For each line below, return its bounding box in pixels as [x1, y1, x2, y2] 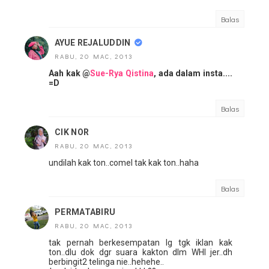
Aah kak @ [49, 68, 91, 79]
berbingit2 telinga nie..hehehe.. [49, 257, 164, 267]
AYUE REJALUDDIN [55, 38, 131, 48]
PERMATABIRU [55, 207, 116, 217]
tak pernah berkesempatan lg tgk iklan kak [49, 238, 232, 248]
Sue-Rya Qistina [90, 68, 154, 79]
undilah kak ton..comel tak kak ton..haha [49, 158, 199, 168]
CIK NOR [55, 127, 89, 138]
